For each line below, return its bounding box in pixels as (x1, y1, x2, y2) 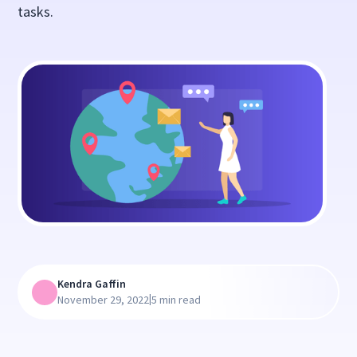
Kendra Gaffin (57, 277, 127, 292)
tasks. (18, 2, 54, 21)
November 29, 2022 (57, 292, 150, 308)
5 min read (151, 292, 202, 308)
